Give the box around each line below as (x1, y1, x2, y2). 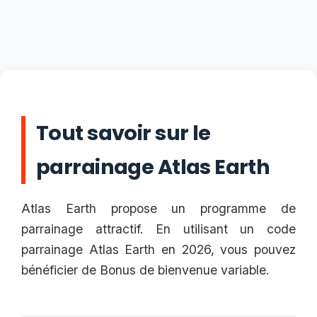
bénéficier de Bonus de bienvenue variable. (21, 263, 270, 277)
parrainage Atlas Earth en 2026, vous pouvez (21, 242, 296, 257)
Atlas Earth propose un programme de (21, 201, 296, 216)
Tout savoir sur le (36, 119, 211, 147)
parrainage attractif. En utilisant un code (21, 221, 296, 236)
